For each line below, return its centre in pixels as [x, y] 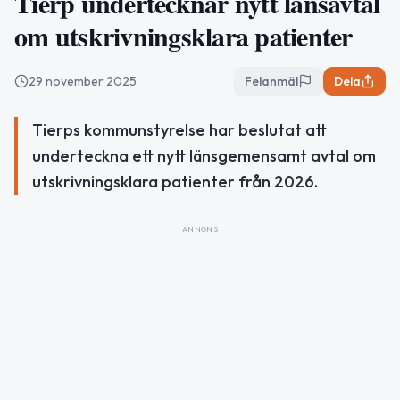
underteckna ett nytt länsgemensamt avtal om [204, 156]
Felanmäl [271, 81]
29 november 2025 [83, 81]
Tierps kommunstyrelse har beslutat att [179, 130]
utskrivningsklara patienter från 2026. [175, 182]
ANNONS [200, 229]
